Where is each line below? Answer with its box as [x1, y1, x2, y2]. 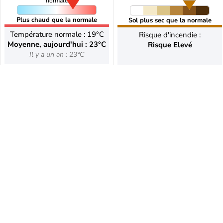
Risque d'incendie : [139, 30, 201, 40]
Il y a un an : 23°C [29, 50, 84, 59]
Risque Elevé [147, 40, 192, 50]
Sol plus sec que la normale [128, 16, 212, 25]
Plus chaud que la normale [16, 15, 97, 24]
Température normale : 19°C [9, 29, 104, 39]
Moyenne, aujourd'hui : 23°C [7, 39, 106, 49]
